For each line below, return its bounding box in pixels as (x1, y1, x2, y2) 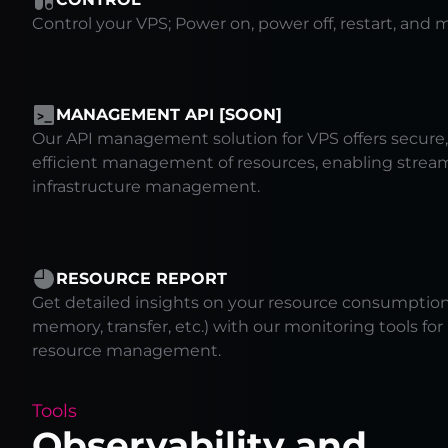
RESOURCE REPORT (56, 268, 227, 288)
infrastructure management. (32, 177, 260, 197)
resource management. (32, 340, 221, 360)
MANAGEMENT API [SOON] (56, 105, 282, 125)
